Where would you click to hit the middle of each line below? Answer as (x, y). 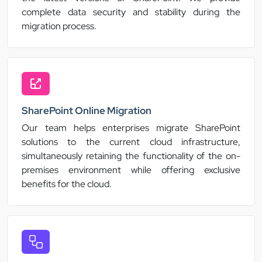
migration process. (59, 26)
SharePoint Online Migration (87, 111)
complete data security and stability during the (131, 12)
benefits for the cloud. (67, 184)
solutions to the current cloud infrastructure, (131, 142)
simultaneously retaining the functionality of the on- (131, 156)
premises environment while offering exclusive (131, 170)
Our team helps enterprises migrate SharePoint (131, 128)
